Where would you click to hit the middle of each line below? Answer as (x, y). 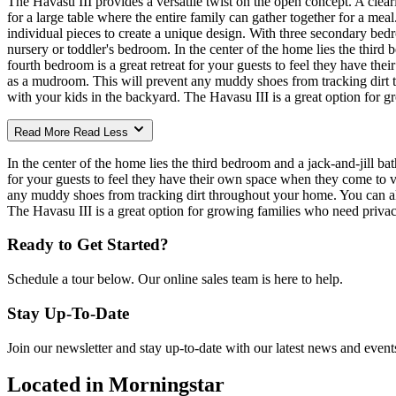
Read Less (101, 132)
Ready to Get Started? (88, 245)
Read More (42, 132)
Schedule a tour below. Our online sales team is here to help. (175, 279)
